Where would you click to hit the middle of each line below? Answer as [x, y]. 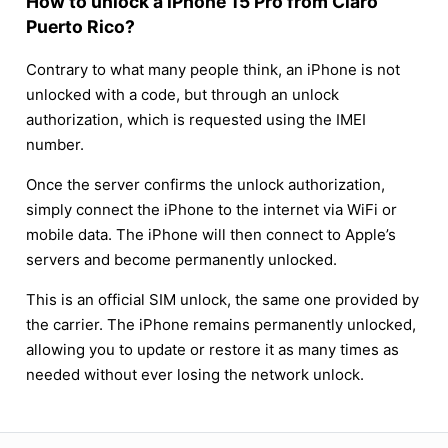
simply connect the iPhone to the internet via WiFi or [211, 209]
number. [55, 144]
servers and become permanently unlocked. [181, 259]
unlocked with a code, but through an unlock [182, 94]
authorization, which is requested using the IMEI [196, 119]
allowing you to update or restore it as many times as [212, 349]
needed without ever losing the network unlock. [195, 374]
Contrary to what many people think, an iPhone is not [213, 69]
